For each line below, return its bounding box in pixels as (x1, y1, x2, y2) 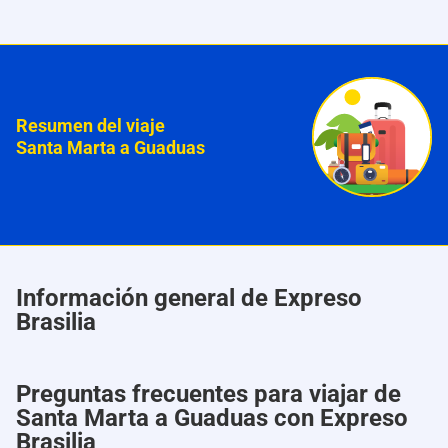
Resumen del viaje (16, 115, 165, 137)
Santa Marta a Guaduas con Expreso (16, 404, 408, 433)
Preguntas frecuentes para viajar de (16, 380, 401, 409)
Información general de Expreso (16, 284, 362, 313)
